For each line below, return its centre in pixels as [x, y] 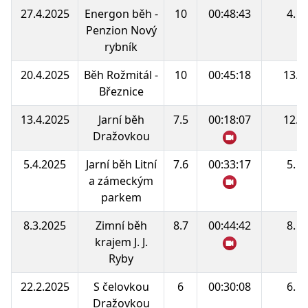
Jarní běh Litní [121, 164]
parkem [121, 197]
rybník [121, 46]
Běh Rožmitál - [121, 75]
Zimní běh [121, 225]
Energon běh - [121, 13]
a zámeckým [121, 180]
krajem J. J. [121, 242]
